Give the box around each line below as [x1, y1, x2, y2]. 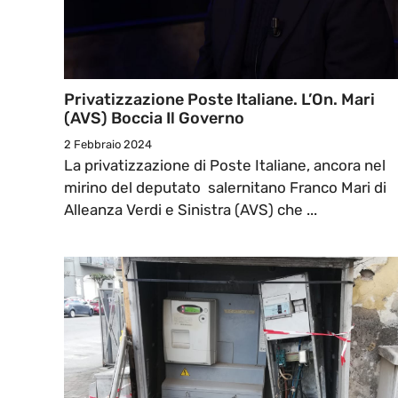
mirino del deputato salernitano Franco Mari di [64, 179, 386, 197]
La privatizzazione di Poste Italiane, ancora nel [64, 156, 386, 175]
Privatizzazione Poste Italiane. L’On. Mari [64, 90, 375, 110]
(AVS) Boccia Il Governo [64, 108, 244, 129]
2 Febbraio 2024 [64, 138, 152, 152]
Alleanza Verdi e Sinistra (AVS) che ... [64, 201, 317, 219]
